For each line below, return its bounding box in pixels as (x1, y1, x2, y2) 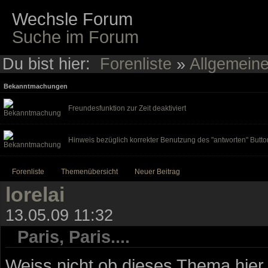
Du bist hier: (2, 54, 100, 73)
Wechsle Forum (12, 9, 133, 29)
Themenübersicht (61, 167, 118, 176)
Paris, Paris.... (17, 226, 130, 246)
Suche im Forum (12, 27, 139, 47)
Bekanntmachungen (4, 82, 68, 90)
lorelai (5, 182, 65, 206)
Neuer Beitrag (135, 167, 180, 176)
